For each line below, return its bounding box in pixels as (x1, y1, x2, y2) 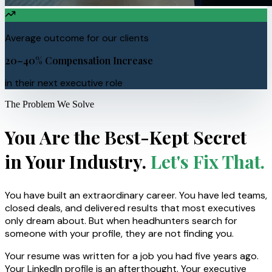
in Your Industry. (5, 149, 146, 174)
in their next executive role (5, 76, 123, 89)
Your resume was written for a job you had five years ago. (5, 249, 259, 262)
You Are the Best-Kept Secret (5, 124, 246, 149)
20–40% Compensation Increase (5, 53, 153, 67)
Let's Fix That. (146, 149, 265, 174)
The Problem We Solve (5, 98, 94, 109)
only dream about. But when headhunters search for (5, 214, 237, 227)
